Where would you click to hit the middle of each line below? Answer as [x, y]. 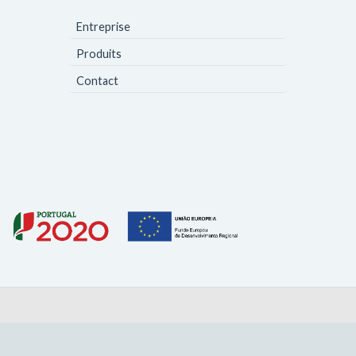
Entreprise [103, 27]
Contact [97, 81]
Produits [99, 54]
